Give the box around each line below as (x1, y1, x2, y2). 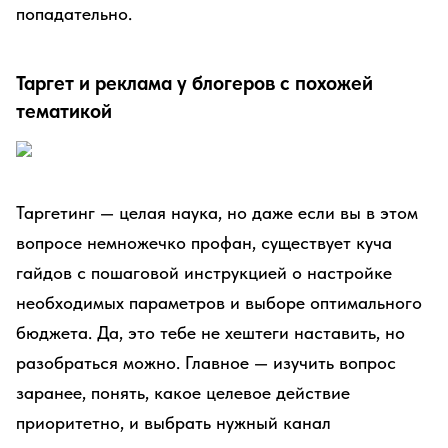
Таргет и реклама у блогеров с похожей (16, 71, 373, 95)
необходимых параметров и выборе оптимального (16, 292, 422, 313)
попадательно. (16, 3, 132, 24)
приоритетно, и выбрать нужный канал (16, 412, 331, 433)
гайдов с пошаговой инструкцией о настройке (16, 262, 392, 283)
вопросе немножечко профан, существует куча (16, 232, 392, 253)
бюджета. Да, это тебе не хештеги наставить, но (16, 322, 405, 343)
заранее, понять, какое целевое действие (16, 382, 350, 403)
